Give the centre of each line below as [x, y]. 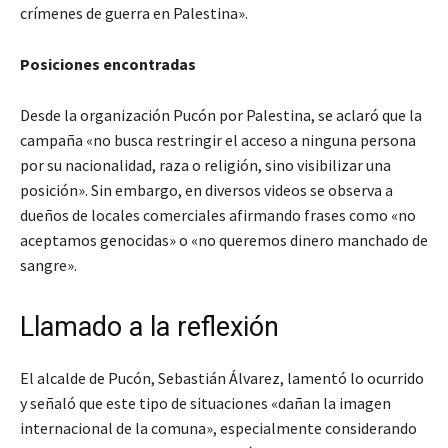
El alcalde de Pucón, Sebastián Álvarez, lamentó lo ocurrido [222, 378]
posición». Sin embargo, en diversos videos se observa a [206, 190]
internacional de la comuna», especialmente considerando [218, 428]
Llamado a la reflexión [149, 327]
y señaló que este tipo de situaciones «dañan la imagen [205, 403]
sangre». [48, 265]
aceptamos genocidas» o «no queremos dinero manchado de [224, 240]
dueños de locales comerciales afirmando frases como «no [218, 215]
